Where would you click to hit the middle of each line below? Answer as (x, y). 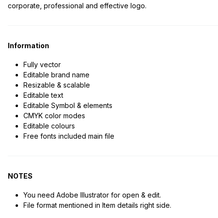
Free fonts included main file (69, 136)
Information (28, 46)
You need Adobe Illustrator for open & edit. (92, 195)
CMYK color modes (54, 116)
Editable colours (49, 126)
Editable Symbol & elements (68, 106)
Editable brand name (56, 75)
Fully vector (42, 65)
